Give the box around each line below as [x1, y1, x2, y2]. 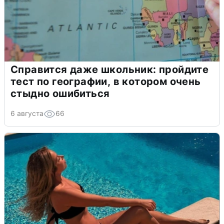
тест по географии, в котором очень [10, 75, 201, 87]
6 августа [10, 108, 43, 117]
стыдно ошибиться [10, 87, 110, 99]
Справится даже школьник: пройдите [10, 63, 209, 75]
